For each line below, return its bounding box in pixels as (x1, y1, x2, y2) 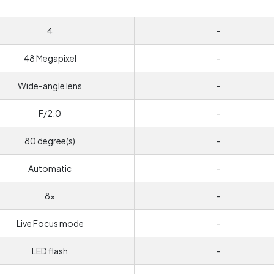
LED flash (32, 245, 68, 256)
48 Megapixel (23, 53, 76, 64)
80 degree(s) (24, 135, 75, 146)
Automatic (28, 163, 72, 174)
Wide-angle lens (18, 80, 82, 91)
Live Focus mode (16, 218, 84, 229)
